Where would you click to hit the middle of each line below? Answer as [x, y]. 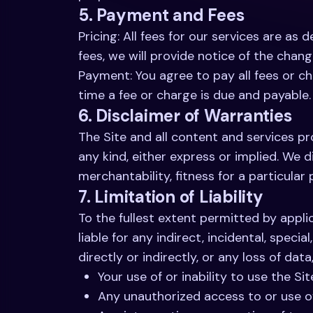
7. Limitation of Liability [171, 197]
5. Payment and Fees [161, 15]
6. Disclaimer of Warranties [185, 116]
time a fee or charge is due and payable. [195, 95]
